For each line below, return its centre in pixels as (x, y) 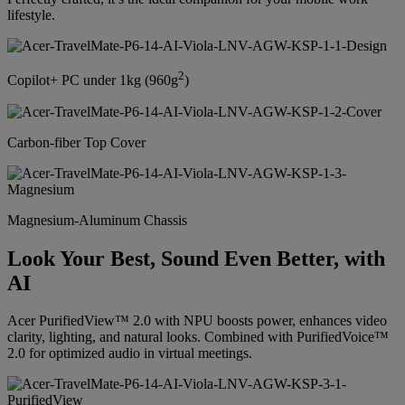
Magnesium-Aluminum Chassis (97, 220)
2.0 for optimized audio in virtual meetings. (130, 353)
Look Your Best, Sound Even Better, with (196, 258)
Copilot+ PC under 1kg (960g (93, 80)
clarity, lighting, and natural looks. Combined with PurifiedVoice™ (198, 337)
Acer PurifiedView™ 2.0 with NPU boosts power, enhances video (197, 321)
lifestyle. (31, 15)
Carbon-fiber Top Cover (76, 142)
